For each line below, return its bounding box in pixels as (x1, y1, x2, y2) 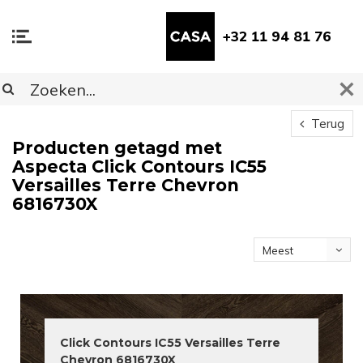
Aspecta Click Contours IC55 (12, 156, 267, 177)
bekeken (263, 268, 306, 281)
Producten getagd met (12, 138, 222, 158)
